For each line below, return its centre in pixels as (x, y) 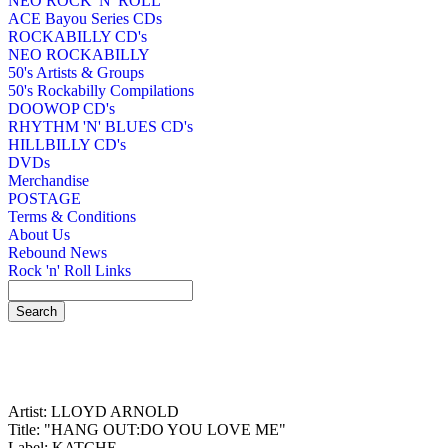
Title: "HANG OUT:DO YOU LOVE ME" (147, 430)
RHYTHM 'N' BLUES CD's (100, 126)
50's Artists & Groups (76, 72)
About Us (39, 234)
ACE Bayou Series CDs (85, 18)
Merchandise (48, 180)
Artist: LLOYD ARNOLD (93, 412)
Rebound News (57, 252)
